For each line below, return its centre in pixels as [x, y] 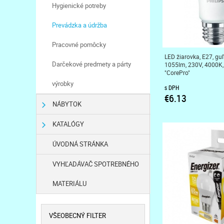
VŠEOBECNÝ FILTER [77, 215]
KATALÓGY [68, 124]
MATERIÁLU [69, 183]
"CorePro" [177, 72]
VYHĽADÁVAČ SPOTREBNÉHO [95, 164]
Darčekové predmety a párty [91, 64]
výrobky [62, 83]
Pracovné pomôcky [79, 44]
